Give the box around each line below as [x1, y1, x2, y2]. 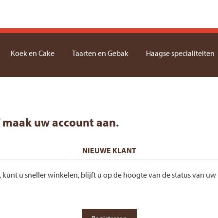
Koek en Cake [11, 48, 54, 58]
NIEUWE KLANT [82, 145, 136, 155]
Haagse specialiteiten [146, 48, 215, 58]
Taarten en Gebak [72, 48, 128, 58]
